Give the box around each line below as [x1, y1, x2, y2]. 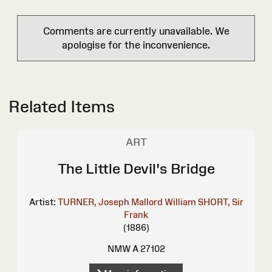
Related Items [8, 97, 115, 116]
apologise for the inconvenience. [62, 39, 210, 50]
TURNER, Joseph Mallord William [57, 196, 196, 207]
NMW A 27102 [107, 243, 165, 254]
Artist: [29, 196, 56, 207]
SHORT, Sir [197, 196, 243, 207]
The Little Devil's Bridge [57, 160, 215, 177]
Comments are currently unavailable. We [42, 25, 229, 36]
